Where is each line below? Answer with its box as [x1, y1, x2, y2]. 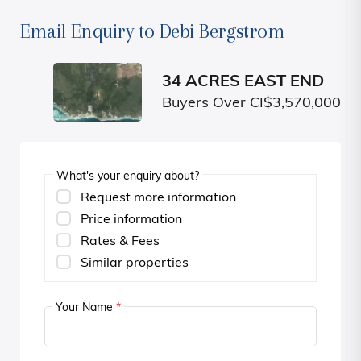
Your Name [56, 302, 116, 315]
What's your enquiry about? [56, 171, 199, 184]
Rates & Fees [81, 235, 160, 249]
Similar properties [81, 257, 189, 271]
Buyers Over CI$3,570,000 [162, 96, 341, 112]
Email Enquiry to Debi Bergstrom [20, 19, 284, 44]
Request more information [81, 192, 236, 205]
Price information [81, 214, 182, 227]
